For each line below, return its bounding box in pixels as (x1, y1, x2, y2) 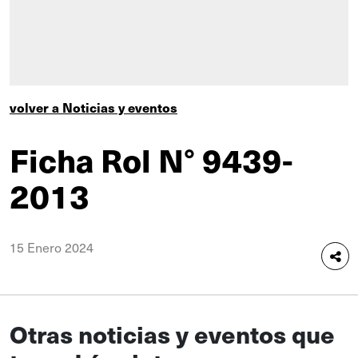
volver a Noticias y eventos (10, 97, 177, 117)
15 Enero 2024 (10, 237, 93, 257)
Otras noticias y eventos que (10, 316, 335, 352)
